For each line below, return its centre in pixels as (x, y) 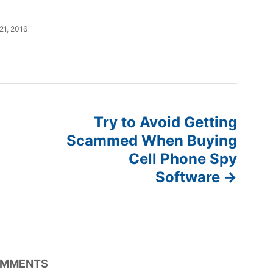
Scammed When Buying (152, 140)
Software (188, 177)
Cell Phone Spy (183, 159)
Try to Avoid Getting (165, 122)
